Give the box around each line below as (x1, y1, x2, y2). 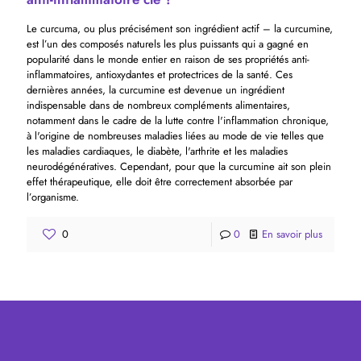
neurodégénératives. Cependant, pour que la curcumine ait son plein (27, 158, 331, 174)
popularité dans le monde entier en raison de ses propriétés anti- (27, 51, 309, 67)
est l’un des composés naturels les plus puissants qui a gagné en (27, 35, 309, 52)
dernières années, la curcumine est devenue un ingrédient (27, 81, 284, 98)
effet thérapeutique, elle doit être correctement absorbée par (27, 173, 293, 189)
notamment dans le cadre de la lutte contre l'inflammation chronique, (27, 112, 329, 128)
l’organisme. (27, 189, 79, 205)
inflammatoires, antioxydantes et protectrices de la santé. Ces (27, 66, 293, 82)
